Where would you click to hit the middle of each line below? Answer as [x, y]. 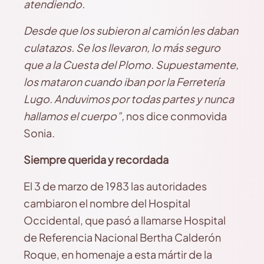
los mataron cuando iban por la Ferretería [124, 82]
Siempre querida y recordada [97, 159]
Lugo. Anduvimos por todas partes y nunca [129, 99]
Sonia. [39, 133]
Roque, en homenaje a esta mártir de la [118, 254]
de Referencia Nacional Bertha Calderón [122, 237]
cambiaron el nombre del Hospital [107, 203]
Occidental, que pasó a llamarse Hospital [125, 220]
